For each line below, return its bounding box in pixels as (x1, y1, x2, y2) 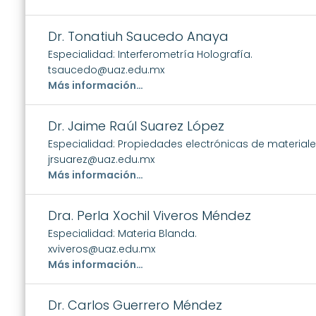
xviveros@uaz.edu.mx (48, 241, 155, 256)
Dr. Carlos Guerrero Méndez (48, 296, 222, 314)
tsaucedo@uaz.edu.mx (48, 62, 164, 77)
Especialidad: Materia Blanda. (48, 226, 197, 241)
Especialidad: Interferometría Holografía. (48, 47, 253, 61)
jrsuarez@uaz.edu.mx (48, 152, 154, 166)
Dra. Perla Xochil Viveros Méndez (48, 206, 251, 224)
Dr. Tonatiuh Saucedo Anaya (48, 27, 229, 45)
